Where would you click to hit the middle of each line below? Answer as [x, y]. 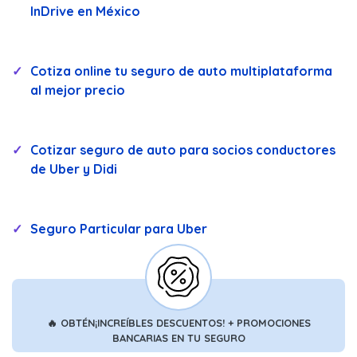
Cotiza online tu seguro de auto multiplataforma [181, 71]
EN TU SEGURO [208, 337]
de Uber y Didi [74, 169]
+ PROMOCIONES [269, 322]
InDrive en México [85, 12]
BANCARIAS [140, 337]
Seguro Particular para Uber [119, 228]
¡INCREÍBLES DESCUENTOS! [159, 322]
